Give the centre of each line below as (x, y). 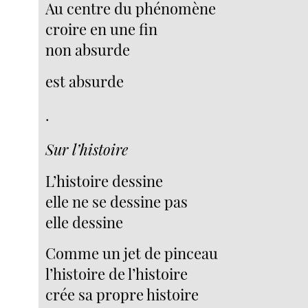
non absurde (88, 50)
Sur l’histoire (87, 149)
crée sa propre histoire (122, 295)
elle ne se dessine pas (117, 201)
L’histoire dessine (104, 180)
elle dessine (85, 222)
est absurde (85, 81)
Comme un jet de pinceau (132, 253)
